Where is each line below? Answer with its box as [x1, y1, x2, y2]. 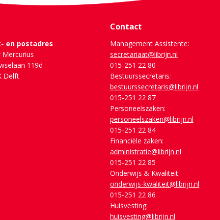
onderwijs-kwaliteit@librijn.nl [110, 179, 199, 189]
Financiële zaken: [110, 136, 164, 146]
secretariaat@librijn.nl [110, 50, 178, 59]
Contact [110, 21, 142, 32]
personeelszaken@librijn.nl [110, 114, 193, 124]
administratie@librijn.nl [110, 147, 181, 157]
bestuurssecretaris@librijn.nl [110, 82, 198, 92]
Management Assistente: [110, 39, 189, 49]
